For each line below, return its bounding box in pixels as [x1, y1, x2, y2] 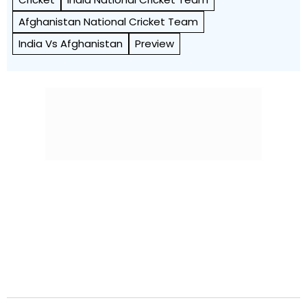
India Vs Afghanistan [19, 36, 123, 51]
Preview [135, 36, 174, 51]
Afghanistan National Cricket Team [19, 14, 198, 29]
